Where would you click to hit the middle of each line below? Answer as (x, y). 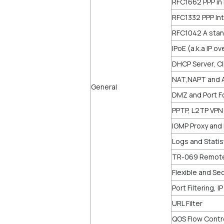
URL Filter (187, 203)
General (104, 87)
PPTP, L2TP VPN (197, 110)
